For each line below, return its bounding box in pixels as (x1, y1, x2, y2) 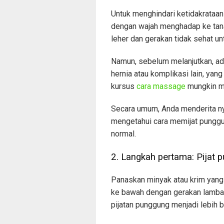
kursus (111, 81, 136, 91)
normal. (111, 128, 136, 138)
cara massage (136, 81, 185, 91)
